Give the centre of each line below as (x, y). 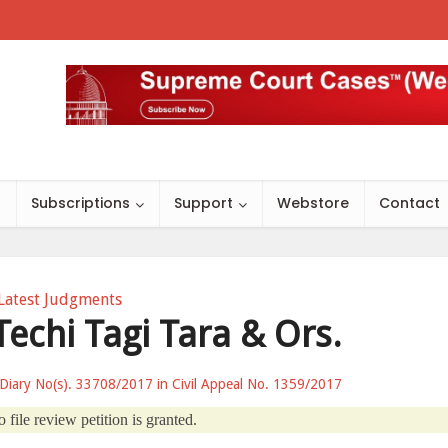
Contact (409, 203)
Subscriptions (80, 203)
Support (203, 203)
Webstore (313, 203)
